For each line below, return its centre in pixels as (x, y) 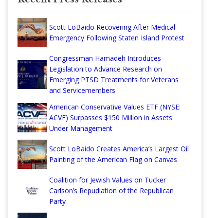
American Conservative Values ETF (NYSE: (115, 107)
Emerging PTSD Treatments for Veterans (114, 80)
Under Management (81, 128)
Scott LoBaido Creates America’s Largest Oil (119, 149)
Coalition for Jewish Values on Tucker (108, 180)
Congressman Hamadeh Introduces (105, 58)
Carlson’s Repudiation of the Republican (111, 191)
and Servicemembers (82, 91)
